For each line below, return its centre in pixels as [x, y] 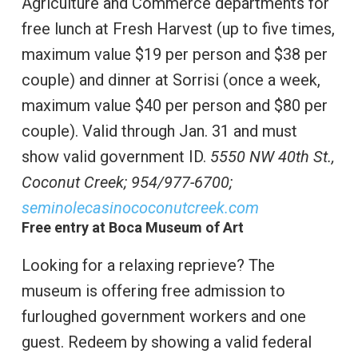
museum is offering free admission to [153, 291]
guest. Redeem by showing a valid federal [166, 342]
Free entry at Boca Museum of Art [132, 228]
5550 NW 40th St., [272, 157]
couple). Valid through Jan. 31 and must [159, 131]
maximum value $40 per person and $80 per [174, 106]
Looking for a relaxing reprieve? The [148, 266]
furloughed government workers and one [163, 317]
